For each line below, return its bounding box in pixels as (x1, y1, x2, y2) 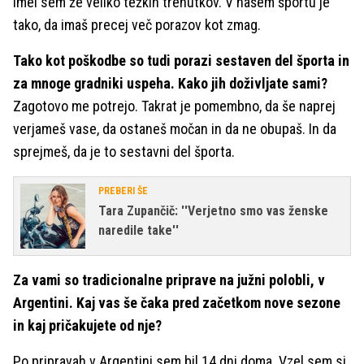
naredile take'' (98, 223, 179, 239)
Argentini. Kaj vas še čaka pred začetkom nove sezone (13, 294, 340, 312)
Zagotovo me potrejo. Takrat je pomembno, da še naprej (13, 97, 336, 115)
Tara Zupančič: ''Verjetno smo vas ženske (98, 203, 328, 219)
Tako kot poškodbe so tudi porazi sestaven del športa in (13, 52, 349, 70)
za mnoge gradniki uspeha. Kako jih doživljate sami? (13, 75, 327, 93)
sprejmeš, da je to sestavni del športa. (13, 143, 235, 161)
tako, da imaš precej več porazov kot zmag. (13, 16, 261, 34)
